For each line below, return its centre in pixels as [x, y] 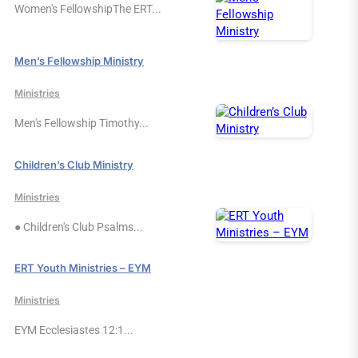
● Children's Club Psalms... [79, 227]
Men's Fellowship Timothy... [82, 123]
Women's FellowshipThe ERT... [88, 8]
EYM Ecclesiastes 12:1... [74, 330]
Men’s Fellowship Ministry [79, 61]
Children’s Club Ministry [74, 164]
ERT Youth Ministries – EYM [83, 268]
